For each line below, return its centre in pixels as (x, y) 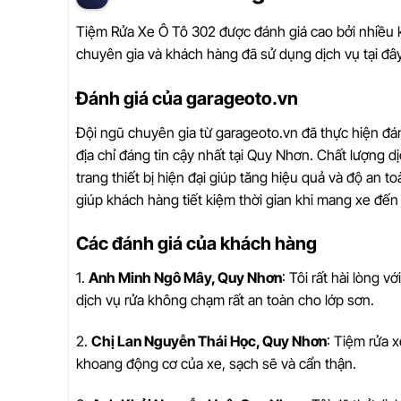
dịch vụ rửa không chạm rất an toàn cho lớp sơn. (225, 300)
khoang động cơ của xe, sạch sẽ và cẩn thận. (216, 364)
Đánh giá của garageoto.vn (187, 98)
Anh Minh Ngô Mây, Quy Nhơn (185, 278)
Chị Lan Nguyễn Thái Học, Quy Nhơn (209, 341)
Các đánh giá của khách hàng (196, 244)
